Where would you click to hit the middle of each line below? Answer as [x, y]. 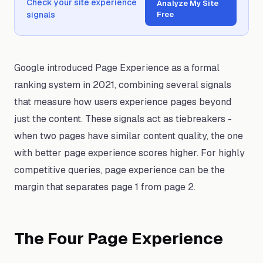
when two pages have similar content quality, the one [129, 136]
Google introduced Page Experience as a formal [117, 68]
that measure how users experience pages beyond [123, 102]
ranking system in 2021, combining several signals [123, 85]
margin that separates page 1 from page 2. [105, 187]
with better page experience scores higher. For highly [129, 153]
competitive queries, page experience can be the [119, 170]
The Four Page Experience [119, 238]
